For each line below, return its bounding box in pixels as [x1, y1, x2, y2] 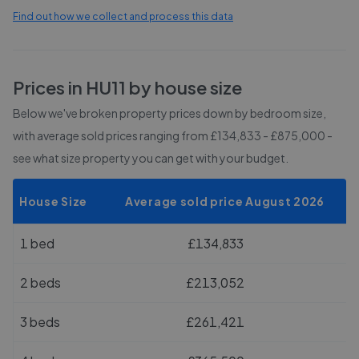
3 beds [20, 313, 60, 330]
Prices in [13, 76, 86, 99]
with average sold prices [13, 128, 139, 143]
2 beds [20, 274, 61, 291]
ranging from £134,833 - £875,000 [139, 128, 325, 143]
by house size [126, 76, 242, 99]
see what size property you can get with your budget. [13, 151, 288, 165]
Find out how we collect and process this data [13, 10, 233, 22]
